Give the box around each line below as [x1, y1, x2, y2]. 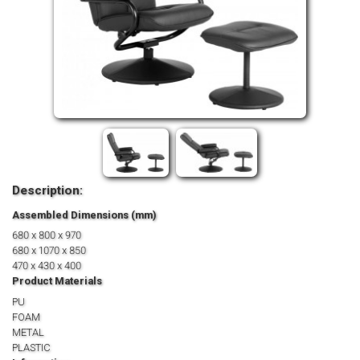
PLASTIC [12, 341, 51, 354]
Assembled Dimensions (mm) [12, 208, 157, 221]
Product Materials [12, 275, 102, 288]
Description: [12, 183, 83, 198]
